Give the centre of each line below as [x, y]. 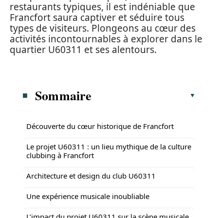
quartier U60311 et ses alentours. [83, 50]
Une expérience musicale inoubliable [88, 196]
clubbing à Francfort [60, 155]
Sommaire [64, 95]
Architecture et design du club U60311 [91, 175]
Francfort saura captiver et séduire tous [97, 18]
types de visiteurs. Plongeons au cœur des [103, 28]
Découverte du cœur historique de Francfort [100, 126]
